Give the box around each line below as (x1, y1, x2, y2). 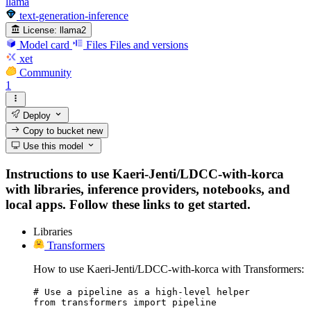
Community (19, 66, 72, 78)
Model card (19, 38, 69, 51)
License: (23, 24, 58, 35)
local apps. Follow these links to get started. (6, 196, 251, 212)
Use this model (20, 141, 84, 152)
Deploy (20, 110, 51, 121)
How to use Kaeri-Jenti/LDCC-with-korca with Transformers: (33, 262, 304, 275)
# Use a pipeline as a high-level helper (33, 286, 250, 297)
